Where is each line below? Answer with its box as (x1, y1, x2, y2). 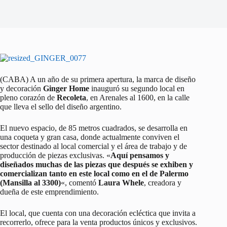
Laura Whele (98, 178, 144, 187)
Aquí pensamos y (110, 151, 169, 160)
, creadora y (144, 178, 181, 187)
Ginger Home (43, 84, 89, 93)
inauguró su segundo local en (89, 84, 184, 93)
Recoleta (57, 93, 86, 102)
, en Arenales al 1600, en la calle (86, 93, 190, 102)
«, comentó (61, 178, 98, 187)
